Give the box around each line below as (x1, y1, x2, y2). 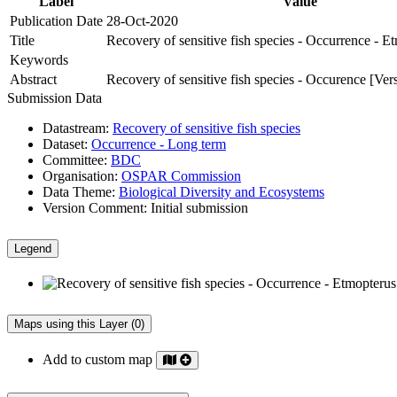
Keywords (10, 52, 68, 68)
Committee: (43, 152, 107, 168)
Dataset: (43, 136, 88, 152)
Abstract (10, 72, 57, 88)
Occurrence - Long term (91, 136, 226, 152)
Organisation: (43, 168, 118, 184)
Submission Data (7, 90, 102, 106)
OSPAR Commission (121, 168, 241, 184)
